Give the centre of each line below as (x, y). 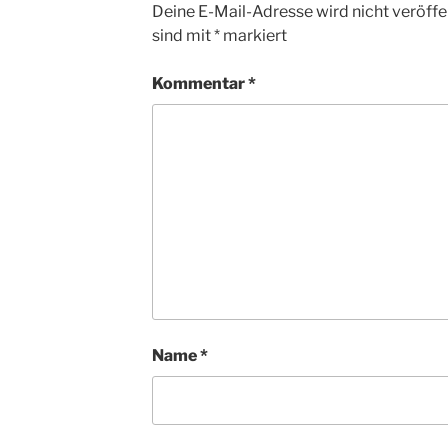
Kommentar (199, 83)
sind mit (182, 35)
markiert (253, 35)
